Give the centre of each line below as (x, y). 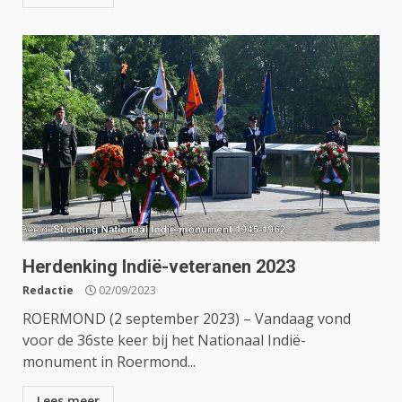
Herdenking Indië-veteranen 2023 (159, 267)
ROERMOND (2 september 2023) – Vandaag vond (187, 319)
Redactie (48, 290)
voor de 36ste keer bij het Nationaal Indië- (164, 340)
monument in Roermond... (109, 362)
